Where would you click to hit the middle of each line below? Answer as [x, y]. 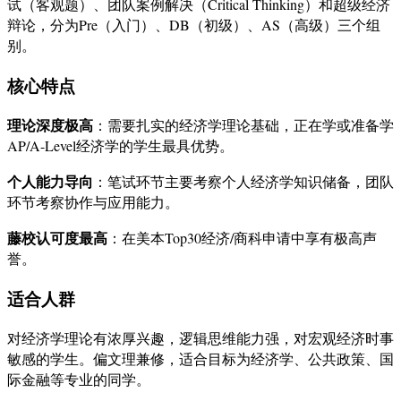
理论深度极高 [50, 125]
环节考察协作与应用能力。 [93, 202]
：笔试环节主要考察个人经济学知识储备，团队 [243, 182]
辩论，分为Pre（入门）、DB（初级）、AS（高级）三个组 [194, 24]
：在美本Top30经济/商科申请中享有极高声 [242, 238]
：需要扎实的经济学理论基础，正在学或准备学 [243, 125]
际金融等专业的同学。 [79, 379]
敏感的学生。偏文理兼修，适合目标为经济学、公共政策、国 [200, 358]
